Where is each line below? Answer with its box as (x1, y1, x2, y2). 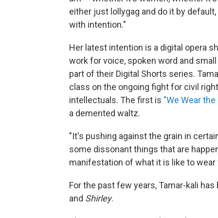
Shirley (85, 193, 111, 203)
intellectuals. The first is (69, 95, 162, 105)
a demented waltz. (69, 108, 140, 118)
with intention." (69, 19, 126, 30)
